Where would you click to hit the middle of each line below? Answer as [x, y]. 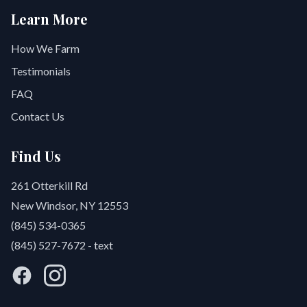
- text [99, 245]
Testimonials [41, 71]
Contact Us [38, 116]
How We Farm [45, 48]
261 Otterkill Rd [49, 185]
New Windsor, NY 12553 [70, 205]
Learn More [49, 19]
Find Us [36, 156]
